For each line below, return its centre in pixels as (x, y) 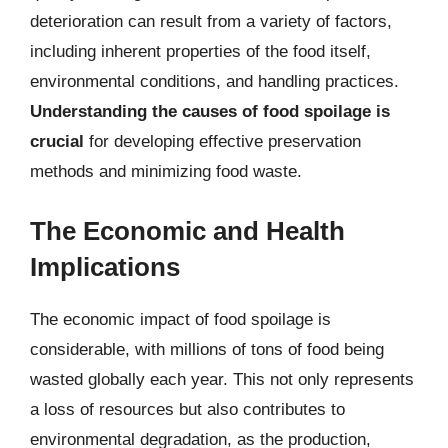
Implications (105, 266)
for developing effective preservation (222, 141)
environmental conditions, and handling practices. (214, 81)
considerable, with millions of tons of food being (207, 349)
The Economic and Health (187, 230)
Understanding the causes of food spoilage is (210, 111)
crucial (57, 141)
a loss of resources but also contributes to (187, 409)
